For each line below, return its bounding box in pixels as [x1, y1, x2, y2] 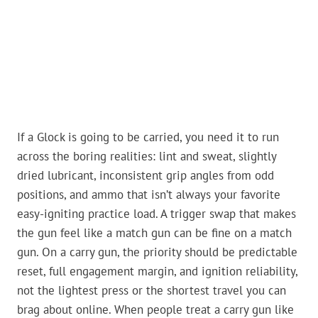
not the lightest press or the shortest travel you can [17, 283, 286, 299]
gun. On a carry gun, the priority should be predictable [17, 244, 297, 261]
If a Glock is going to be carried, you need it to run [17, 129, 279, 146]
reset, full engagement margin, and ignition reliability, [17, 263, 297, 280]
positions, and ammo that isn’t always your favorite [17, 187, 280, 203]
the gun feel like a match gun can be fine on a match [17, 225, 292, 241]
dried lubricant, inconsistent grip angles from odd [17, 168, 274, 184]
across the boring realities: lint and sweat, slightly [17, 148, 276, 165]
